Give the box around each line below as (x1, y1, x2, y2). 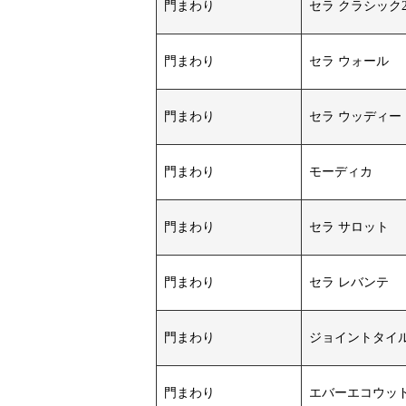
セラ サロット (309, 220, 389, 234)
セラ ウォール (309, 54, 389, 68)
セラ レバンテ (309, 275, 389, 289)
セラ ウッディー (309, 110, 401, 123)
